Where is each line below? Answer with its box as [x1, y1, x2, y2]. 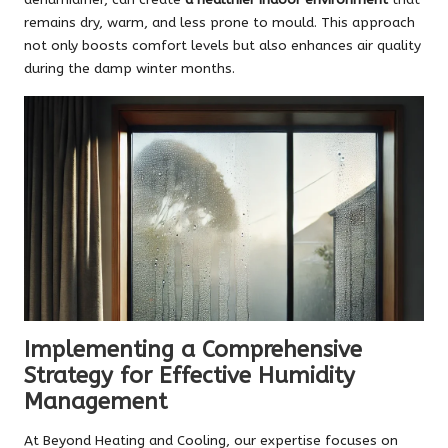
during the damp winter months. [24, 59, 235, 77]
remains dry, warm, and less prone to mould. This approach [24, 13, 415, 31]
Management [24, 387, 167, 415]
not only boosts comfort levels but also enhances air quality [24, 36, 421, 54]
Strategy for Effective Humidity [24, 361, 355, 389]
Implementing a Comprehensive [24, 335, 362, 363]
